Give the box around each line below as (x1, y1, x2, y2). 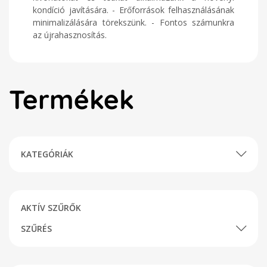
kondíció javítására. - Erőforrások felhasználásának (33, 4, 234, 15)
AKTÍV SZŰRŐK (21, 202, 81, 213)
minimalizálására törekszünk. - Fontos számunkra (33, 17, 234, 28)
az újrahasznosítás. (33, 29, 107, 41)
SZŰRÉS (21, 223, 52, 234)
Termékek (9, 83, 134, 116)
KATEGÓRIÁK (21, 148, 73, 160)
